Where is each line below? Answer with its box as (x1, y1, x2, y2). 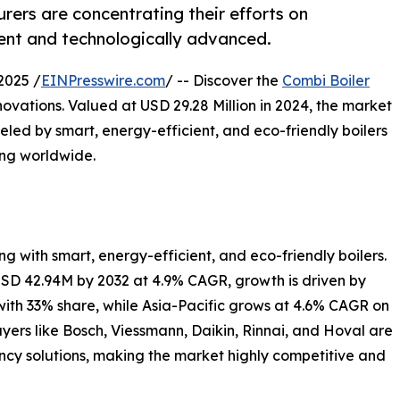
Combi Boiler (282, 71, 370, 90)
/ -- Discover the (165, 71, 282, 90)
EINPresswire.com (41, 71, 165, 90)
